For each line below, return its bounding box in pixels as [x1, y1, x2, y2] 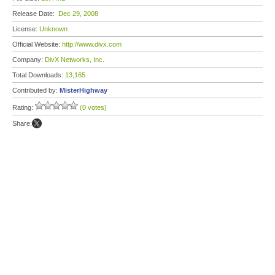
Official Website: [12, 41, 62, 48]
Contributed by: [12, 87, 60, 94]
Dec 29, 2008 [58, 10, 98, 17]
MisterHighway [60, 87, 107, 94]
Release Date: [12, 10, 58, 17]
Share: [12, 120, 32, 127]
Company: [12, 56, 45, 63]
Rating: [12, 104, 35, 111]
